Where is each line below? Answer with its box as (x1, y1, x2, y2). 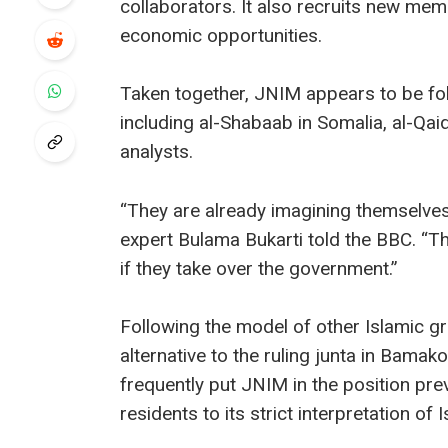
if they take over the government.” (119, 256, 398, 280)
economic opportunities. (119, 24, 322, 48)
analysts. (119, 140, 193, 164)
